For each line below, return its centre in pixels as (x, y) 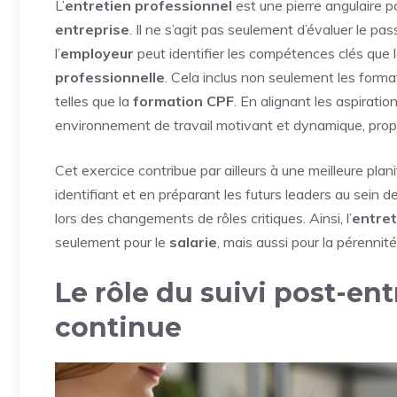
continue (118, 327)
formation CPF (183, 101)
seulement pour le (112, 241)
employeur (97, 53)
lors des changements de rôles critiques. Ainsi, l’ (203, 218)
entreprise (92, 29)
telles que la (94, 101)
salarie (193, 241)
